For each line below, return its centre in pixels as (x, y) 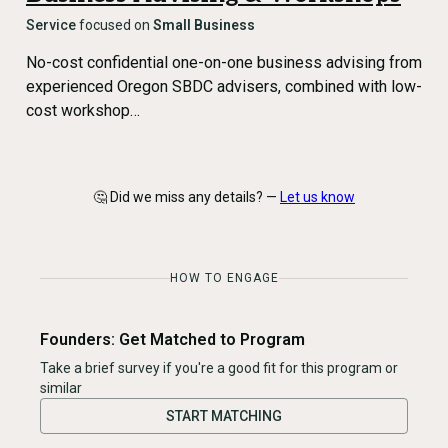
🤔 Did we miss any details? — (185, 197)
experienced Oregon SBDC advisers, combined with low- (224, 86)
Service (51, 25)
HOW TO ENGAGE (224, 278)
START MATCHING (224, 416)
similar (61, 388)
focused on (114, 25)
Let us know (317, 197)
